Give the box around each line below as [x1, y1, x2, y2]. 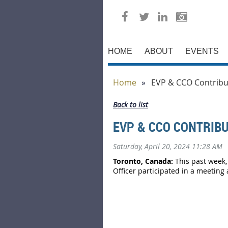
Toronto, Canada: [113, 156, 173, 166]
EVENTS [185, 47, 219, 55]
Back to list [113, 100, 148, 109]
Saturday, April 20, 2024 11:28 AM [113, 141, 222, 151]
